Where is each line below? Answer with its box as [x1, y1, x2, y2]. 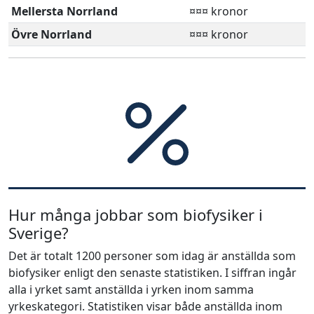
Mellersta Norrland [11, 3, 118, 19]
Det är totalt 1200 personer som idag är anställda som [8, 247, 296, 264]
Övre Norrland [11, 26, 92, 42]
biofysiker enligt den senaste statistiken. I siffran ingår [8, 264, 296, 280]
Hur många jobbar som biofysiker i [8, 203, 263, 225]
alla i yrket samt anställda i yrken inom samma [8, 281, 254, 297]
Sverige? [8, 221, 69, 243]
